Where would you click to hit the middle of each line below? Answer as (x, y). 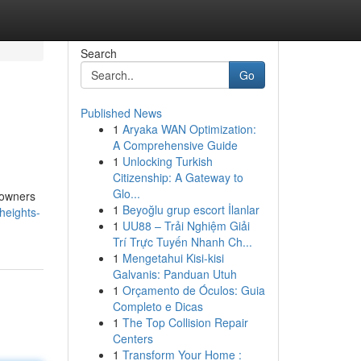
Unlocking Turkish (167, 161)
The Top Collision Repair (185, 322)
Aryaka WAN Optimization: (189, 129)
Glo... (126, 193)
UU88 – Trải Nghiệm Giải (186, 226)
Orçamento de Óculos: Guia (193, 290)
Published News (121, 113)
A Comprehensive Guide (175, 145)
